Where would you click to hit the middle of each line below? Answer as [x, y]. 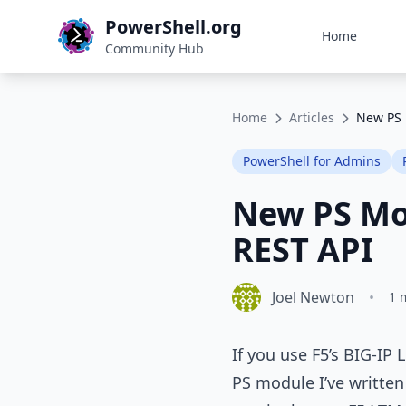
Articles [312, 117]
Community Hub [155, 48]
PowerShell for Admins [312, 161]
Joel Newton [313, 297]
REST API [303, 250]
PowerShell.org [174, 27]
